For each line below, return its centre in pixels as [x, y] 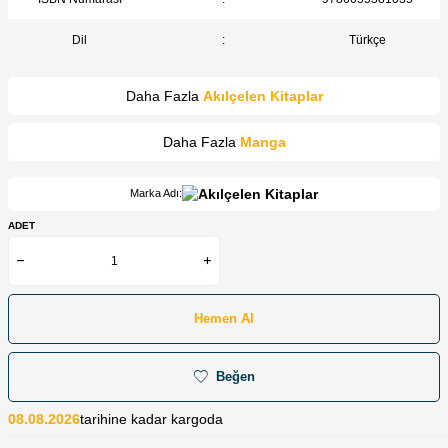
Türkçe [368, 39]
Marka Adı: [156, 193]
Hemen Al [224, 319]
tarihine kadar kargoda [151, 418]
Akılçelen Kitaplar [262, 95]
